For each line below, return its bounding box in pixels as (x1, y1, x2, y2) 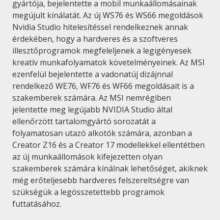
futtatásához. (12, 198, 61, 209)
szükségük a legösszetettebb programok (12, 186, 165, 197)
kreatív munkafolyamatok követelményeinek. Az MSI (12, 56, 205, 68)
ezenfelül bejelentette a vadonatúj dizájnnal (12, 68, 173, 80)
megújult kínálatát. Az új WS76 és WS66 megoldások (12, 9, 203, 21)
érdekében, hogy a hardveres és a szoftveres (12, 33, 178, 44)
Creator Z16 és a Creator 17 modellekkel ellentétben (12, 139, 205, 150)
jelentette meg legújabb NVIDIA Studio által (12, 104, 172, 115)
